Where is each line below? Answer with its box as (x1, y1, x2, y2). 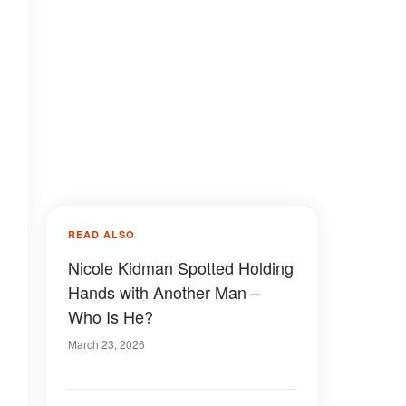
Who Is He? (68, 304, 153, 328)
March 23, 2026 (68, 336, 145, 352)
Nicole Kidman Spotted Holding (68, 256, 294, 279)
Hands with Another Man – (68, 280, 260, 304)
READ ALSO (68, 227, 135, 241)
